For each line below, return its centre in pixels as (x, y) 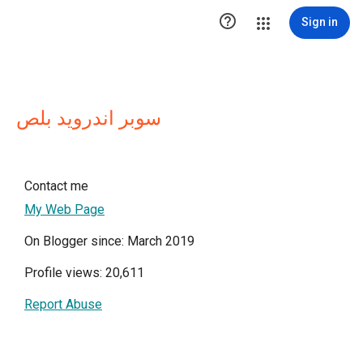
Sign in (320, 22)
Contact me (56, 186)
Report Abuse (63, 304)
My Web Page (64, 209)
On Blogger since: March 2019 (109, 241)
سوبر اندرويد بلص (89, 118)
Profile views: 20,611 (84, 273)
